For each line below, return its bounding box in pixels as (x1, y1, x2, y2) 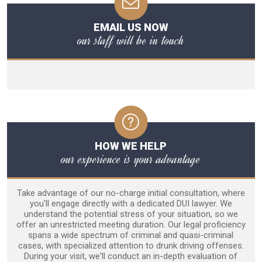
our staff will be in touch (77, 32, 184, 50)
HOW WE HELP (95, 140, 167, 153)
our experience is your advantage (61, 150, 201, 168)
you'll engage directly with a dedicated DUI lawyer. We (29, 198, 232, 209)
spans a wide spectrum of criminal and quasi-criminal (28, 230, 234, 241)
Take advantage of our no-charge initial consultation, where (16, 188, 245, 199)
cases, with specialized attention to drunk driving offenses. (18, 240, 244, 251)
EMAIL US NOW (93, 21, 168, 34)
